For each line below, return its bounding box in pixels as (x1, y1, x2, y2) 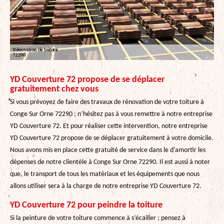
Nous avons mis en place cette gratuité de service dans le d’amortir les (10, 146, 205, 154)
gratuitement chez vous (10, 84, 98, 94)
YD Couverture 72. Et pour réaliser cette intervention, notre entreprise (10, 122, 207, 130)
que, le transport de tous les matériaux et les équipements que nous (10, 170, 199, 178)
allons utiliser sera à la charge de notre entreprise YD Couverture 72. (10, 182, 201, 190)
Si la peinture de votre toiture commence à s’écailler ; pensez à (10, 214, 185, 222)
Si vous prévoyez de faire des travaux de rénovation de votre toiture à (10, 98, 204, 106)
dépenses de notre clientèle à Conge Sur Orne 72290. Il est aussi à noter (10, 158, 210, 166)
